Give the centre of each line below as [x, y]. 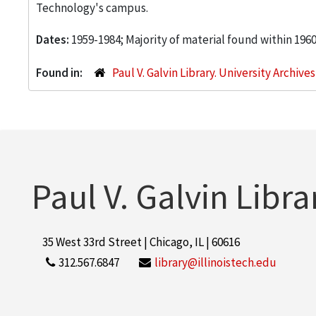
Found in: [60, 73]
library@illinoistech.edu [215, 262]
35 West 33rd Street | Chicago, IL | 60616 [141, 242]
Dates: [54, 39]
